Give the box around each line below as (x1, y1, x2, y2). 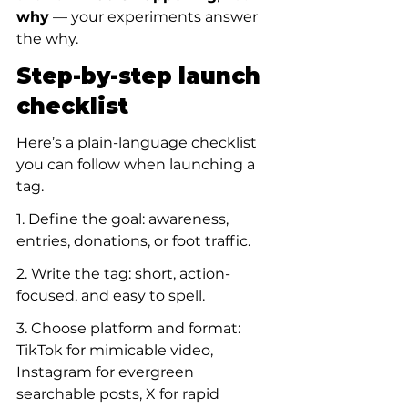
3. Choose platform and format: (16, 320, 244, 337)
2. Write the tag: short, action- (16, 265, 230, 282)
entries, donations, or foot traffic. (16, 232, 250, 250)
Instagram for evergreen (16, 363, 198, 381)
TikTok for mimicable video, (16, 342, 217, 359)
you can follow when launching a (16, 156, 259, 173)
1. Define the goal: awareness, (16, 210, 232, 228)
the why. (16, 30, 78, 47)
